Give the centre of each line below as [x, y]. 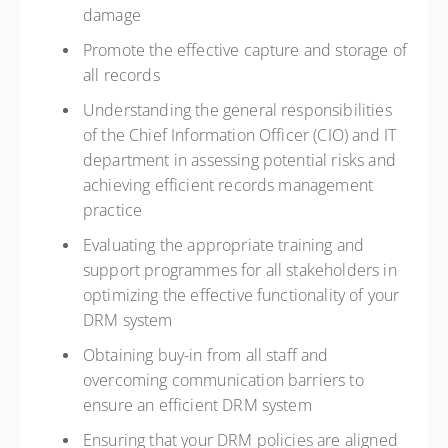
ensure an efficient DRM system [199, 405]
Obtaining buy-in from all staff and [206, 355]
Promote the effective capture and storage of [245, 50]
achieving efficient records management [228, 185]
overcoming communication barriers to [223, 380]
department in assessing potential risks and [239, 160]
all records [123, 75]
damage [114, 15]
